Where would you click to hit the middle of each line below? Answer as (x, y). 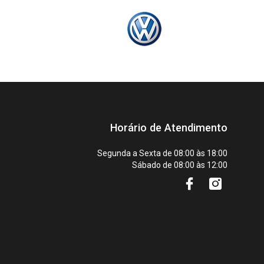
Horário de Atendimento (169, 128)
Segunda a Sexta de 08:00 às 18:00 (162, 153)
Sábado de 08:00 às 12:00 (180, 165)
